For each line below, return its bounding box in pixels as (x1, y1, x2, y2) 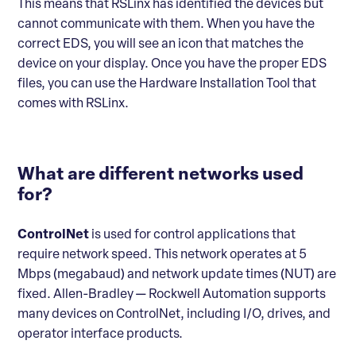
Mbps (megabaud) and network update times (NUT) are (17, 268, 336, 281)
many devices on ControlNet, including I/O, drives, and (17, 308, 331, 321)
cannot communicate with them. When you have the (17, 17, 315, 31)
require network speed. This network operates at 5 (17, 248, 307, 261)
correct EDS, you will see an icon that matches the (17, 37, 304, 51)
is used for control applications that (89, 228, 296, 242)
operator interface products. (17, 327, 183, 341)
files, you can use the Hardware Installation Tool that (17, 77, 316, 91)
